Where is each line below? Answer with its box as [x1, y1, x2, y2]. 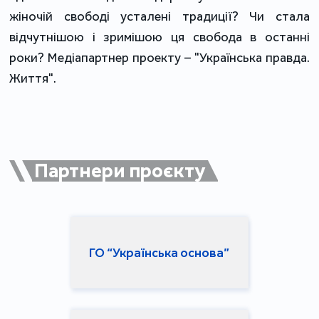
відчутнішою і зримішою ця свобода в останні [9, 29, 310, 45]
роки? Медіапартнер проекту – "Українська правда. [9, 50, 310, 66]
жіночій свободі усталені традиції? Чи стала [9, 9, 310, 24]
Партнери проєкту [34, 159, 206, 182]
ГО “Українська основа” [89, 245, 230, 261]
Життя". [9, 70, 57, 86]
